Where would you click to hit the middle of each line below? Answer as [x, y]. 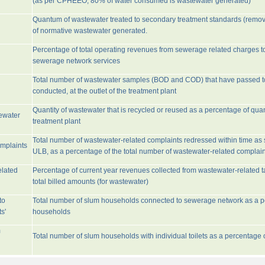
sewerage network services [76, 61]
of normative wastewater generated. [90, 31]
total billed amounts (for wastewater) [90, 182]
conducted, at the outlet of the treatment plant [104, 91]
